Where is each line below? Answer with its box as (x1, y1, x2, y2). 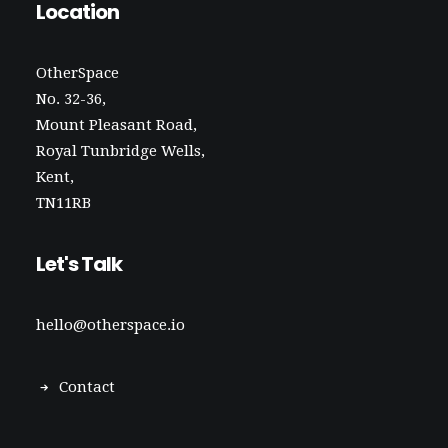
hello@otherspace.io (36, 316, 185, 334)
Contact (58, 378, 115, 396)
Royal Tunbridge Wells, (36, 142, 205, 160)
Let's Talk (36, 250, 122, 278)
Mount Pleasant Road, (36, 116, 197, 134)
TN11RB (36, 194, 91, 212)
